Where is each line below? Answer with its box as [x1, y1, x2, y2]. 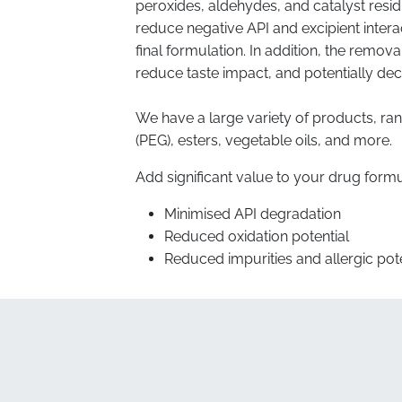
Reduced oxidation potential [164, 228, 350, 245]
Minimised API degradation [164, 205, 342, 223]
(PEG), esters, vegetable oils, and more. [135, 132, 397, 149]
